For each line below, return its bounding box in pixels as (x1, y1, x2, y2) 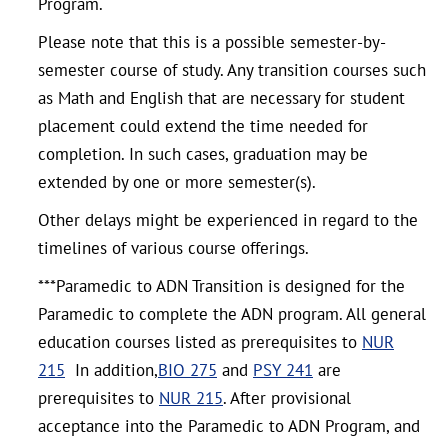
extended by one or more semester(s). (38, 171, 316, 193)
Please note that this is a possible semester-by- (38, 31, 386, 53)
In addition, (65, 359, 158, 381)
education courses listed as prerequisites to (38, 331, 362, 353)
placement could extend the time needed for (38, 115, 368, 137)
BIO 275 (158, 359, 217, 381)
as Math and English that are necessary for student (38, 87, 405, 109)
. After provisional (223, 387, 351, 409)
